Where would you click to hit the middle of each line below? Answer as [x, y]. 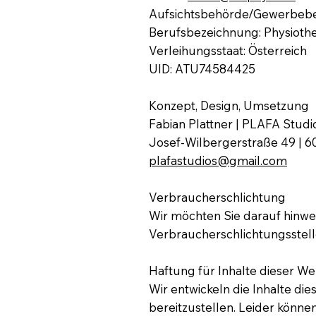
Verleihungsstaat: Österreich [228, 50]
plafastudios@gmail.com [218, 160]
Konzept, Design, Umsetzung [229, 105]
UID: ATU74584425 [202, 68]
